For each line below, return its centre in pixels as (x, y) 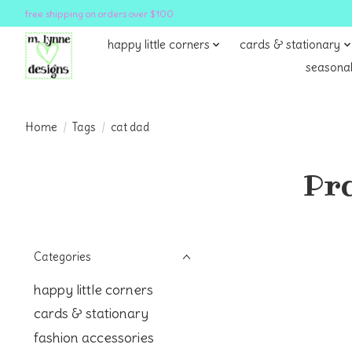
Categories (62, 257)
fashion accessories (94, 337)
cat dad (130, 127)
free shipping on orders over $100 (99, 13)
